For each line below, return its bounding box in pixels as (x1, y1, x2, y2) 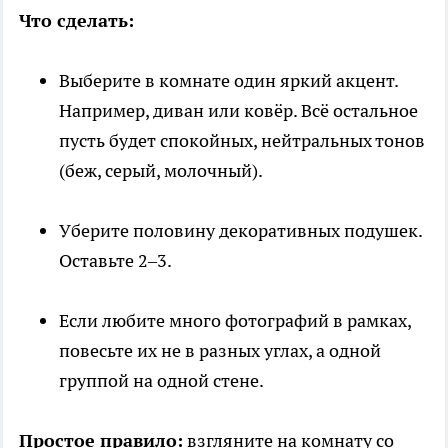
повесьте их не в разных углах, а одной (59, 339, 381, 363)
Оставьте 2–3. (59, 249, 172, 273)
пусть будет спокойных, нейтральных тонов (59, 129, 425, 153)
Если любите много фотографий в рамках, (59, 309, 411, 333)
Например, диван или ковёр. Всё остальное (59, 99, 418, 123)
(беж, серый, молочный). (59, 159, 263, 183)
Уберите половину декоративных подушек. (59, 219, 422, 243)
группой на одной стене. (59, 369, 264, 393)
